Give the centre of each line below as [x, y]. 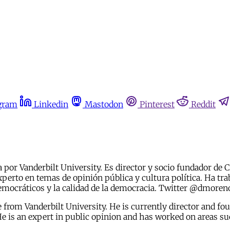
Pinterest [157, 104]
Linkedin [51, 104]
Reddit [203, 104]
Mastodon [104, 104]
